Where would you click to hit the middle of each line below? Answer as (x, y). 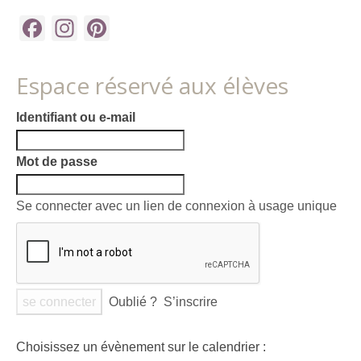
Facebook (102, 28)
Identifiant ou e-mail (76, 117)
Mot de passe (57, 161)
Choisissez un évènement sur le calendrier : (141, 346)
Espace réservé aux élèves (152, 85)
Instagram (135, 28)
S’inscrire (191, 301)
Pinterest (161, 28)
